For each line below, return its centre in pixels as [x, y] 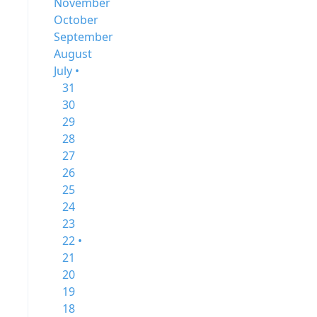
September [83, 37]
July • [67, 71]
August [73, 54]
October [76, 20]
